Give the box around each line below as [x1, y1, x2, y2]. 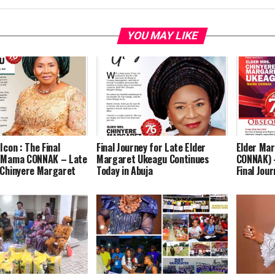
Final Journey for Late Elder [96, 139, 206, 155]
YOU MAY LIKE [125, 29, 199, 42]
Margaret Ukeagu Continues [96, 151, 209, 166]
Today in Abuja [96, 163, 153, 178]
